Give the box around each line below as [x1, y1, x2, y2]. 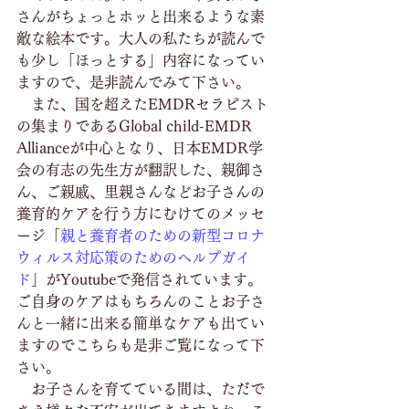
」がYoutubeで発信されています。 [31, 272, 262, 287]
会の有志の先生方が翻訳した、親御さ [16, 163, 265, 177]
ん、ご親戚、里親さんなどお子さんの [16, 184, 265, 199]
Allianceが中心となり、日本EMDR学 [16, 141, 263, 155]
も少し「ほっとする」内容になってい [16, 53, 265, 68]
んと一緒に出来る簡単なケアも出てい [16, 316, 265, 330]
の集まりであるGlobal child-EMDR [16, 119, 257, 133]
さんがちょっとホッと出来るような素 [16, 9, 265, 24]
